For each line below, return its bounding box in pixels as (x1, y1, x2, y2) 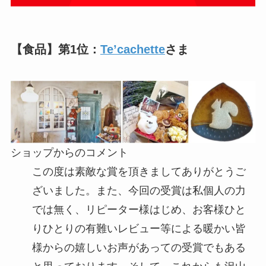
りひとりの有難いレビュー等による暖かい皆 (31, 223, 246, 235)
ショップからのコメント (10, 147, 128, 159)
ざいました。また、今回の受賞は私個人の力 (31, 185, 246, 197)
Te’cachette (100, 42, 165, 56)
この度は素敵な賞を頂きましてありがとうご (31, 166, 246, 178)
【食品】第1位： (10, 42, 100, 56)
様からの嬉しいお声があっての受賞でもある (31, 242, 246, 254)
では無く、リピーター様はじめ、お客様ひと (31, 204, 246, 216)
